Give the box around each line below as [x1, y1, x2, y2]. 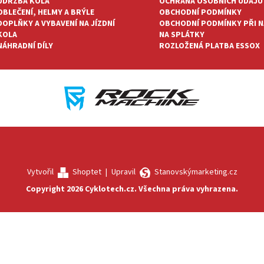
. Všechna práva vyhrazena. [134, 183, 238, 196]
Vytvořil [27, 166, 58, 179]
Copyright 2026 [26, 183, 85, 196]
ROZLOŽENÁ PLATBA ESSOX [159, 39, 260, 52]
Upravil [111, 166, 140, 179]
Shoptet [68, 166, 101, 179]
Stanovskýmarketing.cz [150, 166, 237, 179]
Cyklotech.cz [85, 183, 134, 196]
